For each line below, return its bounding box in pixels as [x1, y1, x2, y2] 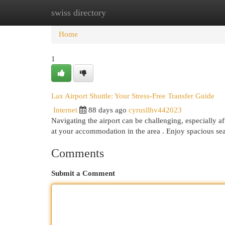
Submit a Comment [51, 169, 115, 177]
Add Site [170, 9, 197, 17]
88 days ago [88, 106, 127, 114]
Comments [51, 147, 104, 160]
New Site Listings [100, 9, 155, 17]
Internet [53, 106, 77, 114]
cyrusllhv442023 [129, 106, 182, 114]
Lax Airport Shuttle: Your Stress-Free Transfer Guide [51, 91, 214, 100]
